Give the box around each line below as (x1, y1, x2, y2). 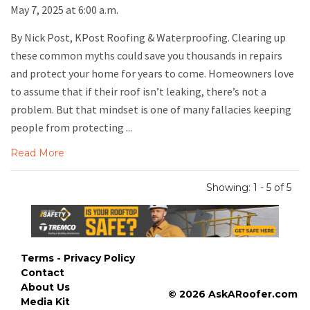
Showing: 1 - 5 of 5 (206, 181, 291, 194)
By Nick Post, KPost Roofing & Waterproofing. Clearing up (10, 30, 286, 45)
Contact (21, 266, 64, 279)
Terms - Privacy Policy (21, 251, 135, 264)
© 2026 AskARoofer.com (167, 288, 298, 301)
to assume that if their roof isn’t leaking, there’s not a (10, 84, 266, 99)
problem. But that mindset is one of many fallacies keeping (10, 102, 291, 117)
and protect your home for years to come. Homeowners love (10, 66, 294, 81)
